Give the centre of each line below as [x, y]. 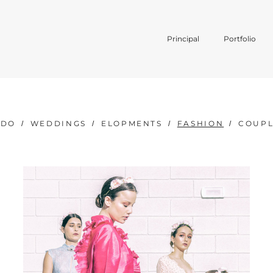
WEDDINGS [58, 123]
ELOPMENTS [132, 123]
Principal [183, 38]
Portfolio [240, 38]
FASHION [200, 123]
